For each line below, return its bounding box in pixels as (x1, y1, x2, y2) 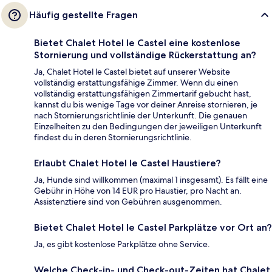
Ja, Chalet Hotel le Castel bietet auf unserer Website (34, 66, 230, 78)
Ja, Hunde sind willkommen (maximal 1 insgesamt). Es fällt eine (34, 174, 268, 186)
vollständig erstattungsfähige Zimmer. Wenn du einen (34, 77, 238, 89)
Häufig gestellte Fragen (29, 9, 138, 21)
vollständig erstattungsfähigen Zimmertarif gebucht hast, (34, 88, 251, 100)
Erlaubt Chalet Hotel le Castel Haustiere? (34, 157, 221, 169)
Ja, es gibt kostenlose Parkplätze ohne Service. (34, 239, 210, 250)
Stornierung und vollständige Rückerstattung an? (34, 49, 256, 61)
